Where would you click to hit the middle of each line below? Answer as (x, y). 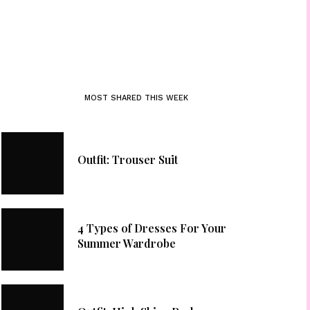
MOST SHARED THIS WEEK (137, 98)
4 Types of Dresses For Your (152, 228)
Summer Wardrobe (126, 243)
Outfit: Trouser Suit (127, 159)
